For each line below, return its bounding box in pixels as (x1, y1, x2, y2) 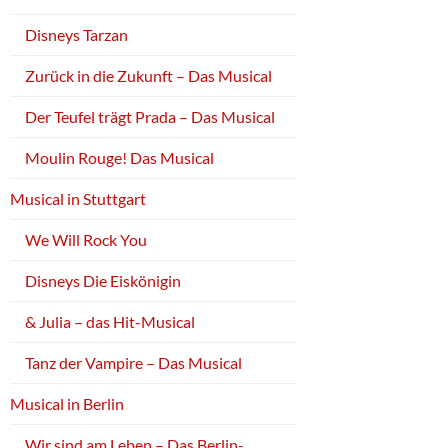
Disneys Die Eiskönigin (25, 270, 181, 290)
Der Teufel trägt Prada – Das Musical (25, 106, 275, 126)
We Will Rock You (25, 229, 147, 249)
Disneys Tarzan (25, 24, 128, 44)
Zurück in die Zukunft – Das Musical (25, 65, 272, 85)
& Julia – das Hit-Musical (25, 311, 195, 331)
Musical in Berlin (10, 393, 124, 413)
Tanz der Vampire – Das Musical (25, 352, 242, 372)
